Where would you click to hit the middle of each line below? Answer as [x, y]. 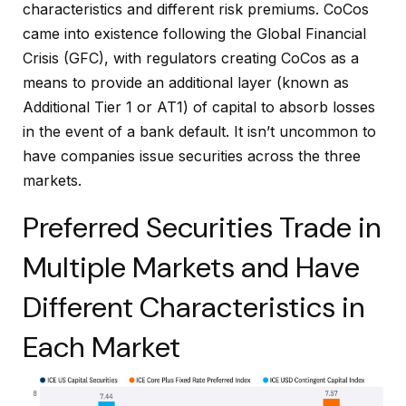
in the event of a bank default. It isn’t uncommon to [199, 132]
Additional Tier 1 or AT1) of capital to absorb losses [199, 107]
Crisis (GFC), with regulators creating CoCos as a [191, 58]
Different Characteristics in [193, 308]
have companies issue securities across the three [192, 156]
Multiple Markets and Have [191, 268]
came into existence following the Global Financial [194, 34]
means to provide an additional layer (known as [186, 83]
